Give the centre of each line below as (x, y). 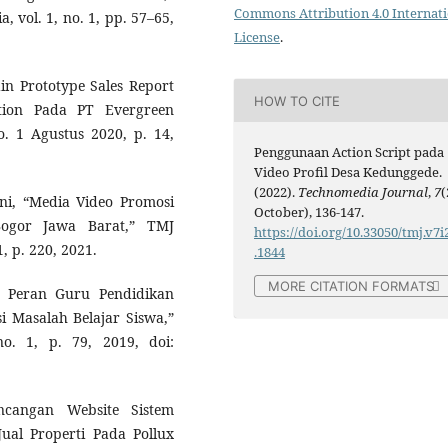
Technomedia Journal (363, 192)
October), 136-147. (309, 212)
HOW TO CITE (297, 100)
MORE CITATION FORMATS (351, 286)
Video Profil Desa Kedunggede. (348, 172)
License (257, 37)
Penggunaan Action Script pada (349, 152)
